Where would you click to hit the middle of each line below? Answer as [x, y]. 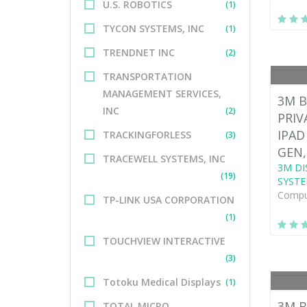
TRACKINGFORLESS [147, 135]
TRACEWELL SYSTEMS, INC [164, 159]
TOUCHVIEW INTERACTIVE [164, 241]
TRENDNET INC [139, 52]
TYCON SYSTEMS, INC [153, 28]
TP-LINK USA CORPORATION [169, 200]
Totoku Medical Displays [162, 282]
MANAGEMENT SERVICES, [162, 94]
